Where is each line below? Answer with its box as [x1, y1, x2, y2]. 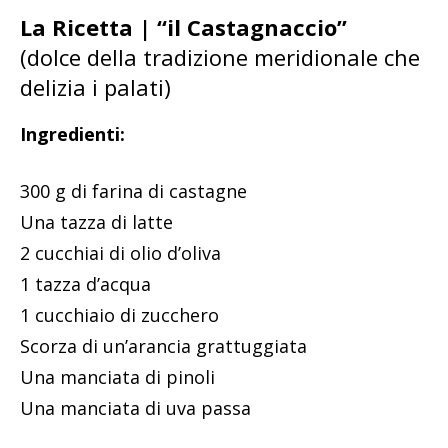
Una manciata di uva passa [20, 396, 251, 421]
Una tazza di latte [20, 210, 173, 235]
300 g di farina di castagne [20, 179, 247, 204]
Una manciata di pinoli [20, 365, 215, 390]
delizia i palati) [20, 72, 171, 103]
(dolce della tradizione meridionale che [20, 42, 420, 73]
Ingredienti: [20, 122, 125, 147]
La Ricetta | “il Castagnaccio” [20, 12, 347, 43]
